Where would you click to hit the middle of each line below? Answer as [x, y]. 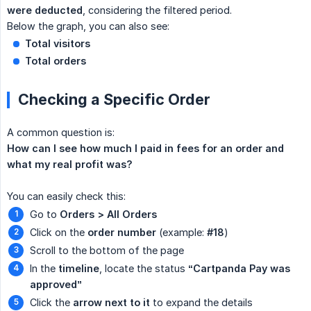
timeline [79, 269]
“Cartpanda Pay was [239, 269]
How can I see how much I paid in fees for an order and [145, 149]
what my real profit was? [70, 165]
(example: [182, 233]
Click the [51, 303]
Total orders [56, 61]
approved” [56, 285]
